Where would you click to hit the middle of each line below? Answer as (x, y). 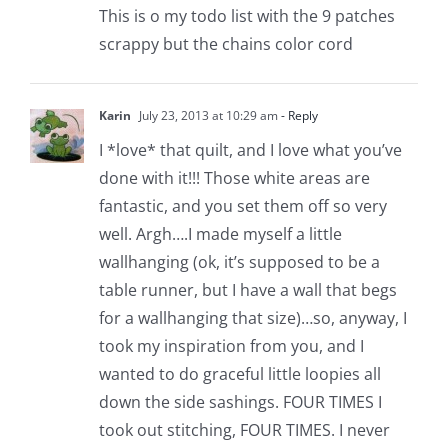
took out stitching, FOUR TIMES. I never (244, 429)
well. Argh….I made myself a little (220, 233)
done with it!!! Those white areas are (234, 177)
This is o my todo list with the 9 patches (246, 15)
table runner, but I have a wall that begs (247, 289)
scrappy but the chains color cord (225, 43)
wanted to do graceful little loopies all (239, 373)
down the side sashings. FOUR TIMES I (240, 401)
